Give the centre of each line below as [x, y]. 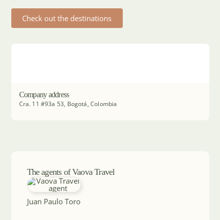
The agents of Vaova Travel [71, 172]
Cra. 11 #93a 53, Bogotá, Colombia [68, 104]
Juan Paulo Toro [54, 202]
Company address [44, 95]
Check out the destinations [67, 18]
